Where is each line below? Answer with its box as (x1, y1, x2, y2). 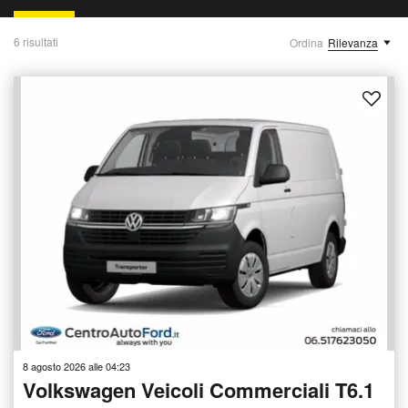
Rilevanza (328, 35, 378, 50)
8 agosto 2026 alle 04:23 (23, 358, 130, 373)
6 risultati (14, 34, 58, 49)
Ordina (290, 35, 323, 50)
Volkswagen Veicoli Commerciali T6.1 (23, 374, 374, 404)
